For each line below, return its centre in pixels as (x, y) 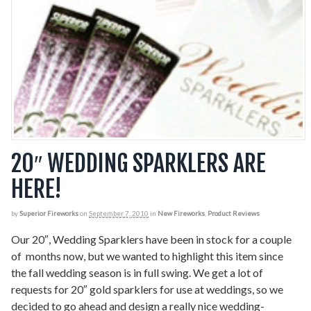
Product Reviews (234, 214)
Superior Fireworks (49, 214)
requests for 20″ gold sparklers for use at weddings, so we (147, 289)
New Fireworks (181, 214)
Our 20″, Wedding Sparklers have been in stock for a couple (151, 239)
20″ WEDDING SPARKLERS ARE (138, 163)
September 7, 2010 (119, 214)
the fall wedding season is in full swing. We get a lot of (137, 272)
